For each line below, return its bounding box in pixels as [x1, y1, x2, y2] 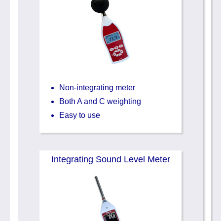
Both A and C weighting [59, 97, 141, 106]
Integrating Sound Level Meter [51, 154, 170, 164]
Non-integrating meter [59, 83, 135, 92]
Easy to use [59, 111, 100, 120]
